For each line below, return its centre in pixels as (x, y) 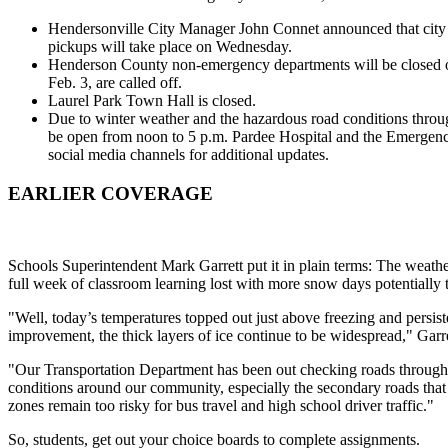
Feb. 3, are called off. (115, 82)
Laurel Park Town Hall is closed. (152, 100)
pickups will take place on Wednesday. (170, 46)
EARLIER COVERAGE (110, 193)
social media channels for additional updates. (188, 154)
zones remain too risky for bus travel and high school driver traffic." (221, 406)
